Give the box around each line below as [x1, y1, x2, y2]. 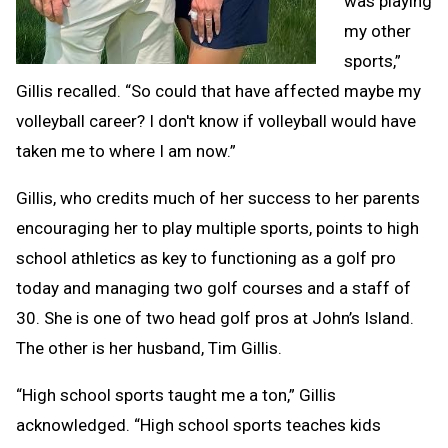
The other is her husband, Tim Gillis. [16, 337, 282, 358]
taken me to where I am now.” [16, 140, 236, 161]
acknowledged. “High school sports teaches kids [16, 414, 381, 435]
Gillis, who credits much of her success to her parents [16, 187, 420, 208]
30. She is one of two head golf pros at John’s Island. [16, 307, 414, 328]
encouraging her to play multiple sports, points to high [16, 217, 419, 238]
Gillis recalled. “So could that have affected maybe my [16, 80, 421, 101]
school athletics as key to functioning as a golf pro [16, 247, 396, 268]
